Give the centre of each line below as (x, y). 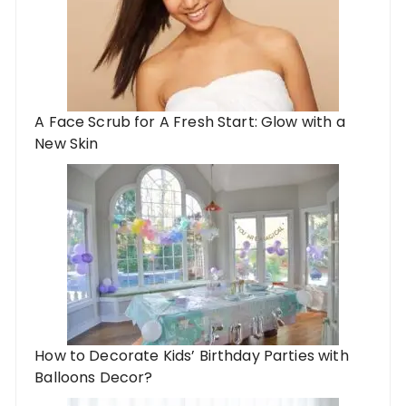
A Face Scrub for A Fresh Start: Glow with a (190, 122)
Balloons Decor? (94, 378)
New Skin (67, 144)
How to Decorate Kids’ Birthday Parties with (192, 356)
